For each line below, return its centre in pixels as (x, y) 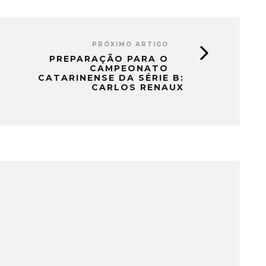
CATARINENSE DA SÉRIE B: (111, 77)
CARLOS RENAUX (138, 87)
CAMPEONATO (129, 68)
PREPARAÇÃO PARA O (109, 58)
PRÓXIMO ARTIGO (130, 44)
